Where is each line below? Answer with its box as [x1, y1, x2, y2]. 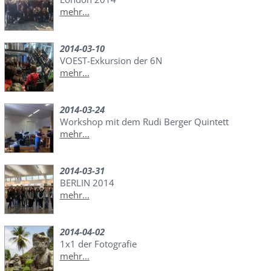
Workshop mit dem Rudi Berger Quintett [59, 116, 229, 128]
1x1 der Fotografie [59, 238, 137, 250]
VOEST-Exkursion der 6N [59, 54, 162, 67]
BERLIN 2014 [59, 177, 114, 189]
